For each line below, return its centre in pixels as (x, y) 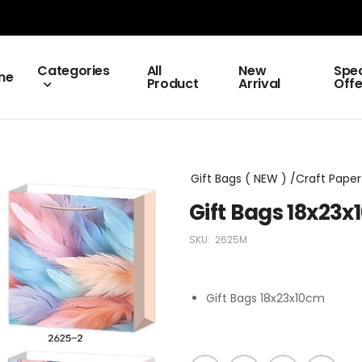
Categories (74, 71)
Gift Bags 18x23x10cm (265, 298)
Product (173, 84)
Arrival (260, 84)
